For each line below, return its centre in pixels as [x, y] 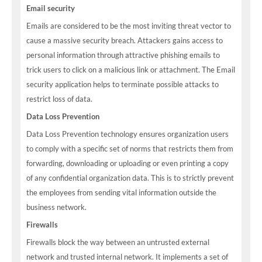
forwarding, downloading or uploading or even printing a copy [127, 163]
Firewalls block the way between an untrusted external [118, 242]
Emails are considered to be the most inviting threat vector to [129, 26]
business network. [56, 207]
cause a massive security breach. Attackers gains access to [125, 40]
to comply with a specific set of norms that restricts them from [130, 149]
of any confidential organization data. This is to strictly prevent [130, 178]
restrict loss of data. [59, 99]
